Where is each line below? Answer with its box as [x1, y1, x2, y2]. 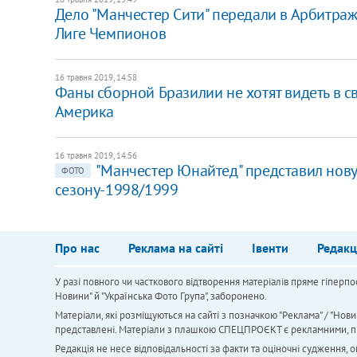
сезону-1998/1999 [54, 178, 178, 200]
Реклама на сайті [127, 239, 223, 256]
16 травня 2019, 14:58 [54, 71, 137, 83]
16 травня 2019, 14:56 [54, 149, 137, 161]
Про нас [54, 239, 100, 256]
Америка [54, 100, 114, 122]
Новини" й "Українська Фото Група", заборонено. [54, 288, 267, 303]
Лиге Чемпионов [54, 22, 167, 44]
